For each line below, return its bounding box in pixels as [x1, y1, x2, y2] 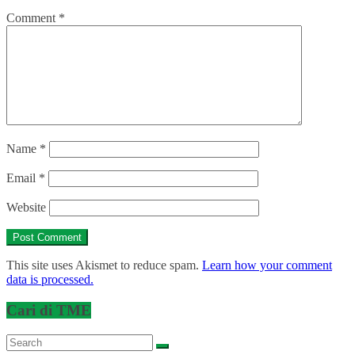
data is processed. [6, 273, 94, 287]
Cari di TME [6, 302, 91, 319]
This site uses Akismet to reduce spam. [6, 258, 202, 273]
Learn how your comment [202, 258, 332, 273]
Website [6, 200, 46, 215]
